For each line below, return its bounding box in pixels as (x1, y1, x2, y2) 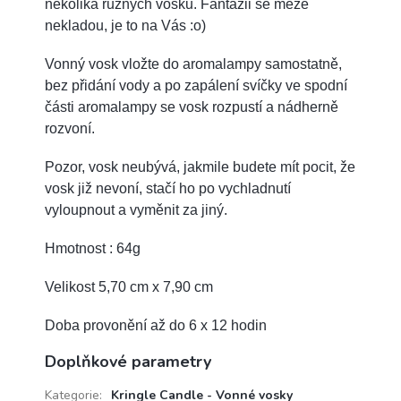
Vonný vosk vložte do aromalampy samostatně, (45, 55, 342, 72)
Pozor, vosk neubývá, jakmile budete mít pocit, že (45, 158, 355, 175)
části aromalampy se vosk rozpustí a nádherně (45, 98, 338, 115)
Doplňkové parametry (45, 350, 211, 372)
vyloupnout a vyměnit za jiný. (45, 201, 227, 218)
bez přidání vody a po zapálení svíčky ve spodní (45, 77, 347, 93)
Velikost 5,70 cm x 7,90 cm (45, 278, 213, 294)
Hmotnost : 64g (45, 240, 141, 256)
